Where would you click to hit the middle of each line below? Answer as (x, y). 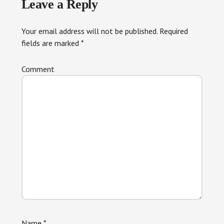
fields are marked (51, 43)
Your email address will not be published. (89, 31)
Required (172, 31)
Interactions (55, 20)
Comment (38, 69)
